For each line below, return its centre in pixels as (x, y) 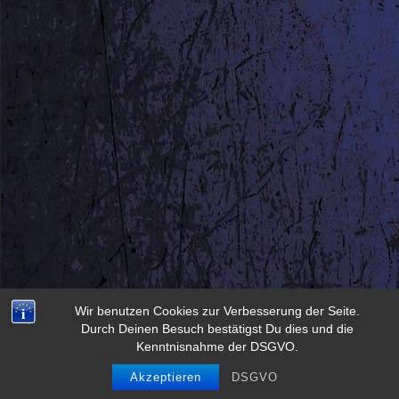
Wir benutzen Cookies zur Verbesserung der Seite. (217, 311)
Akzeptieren (166, 377)
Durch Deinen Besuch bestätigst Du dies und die (217, 329)
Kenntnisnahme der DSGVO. (217, 346)
